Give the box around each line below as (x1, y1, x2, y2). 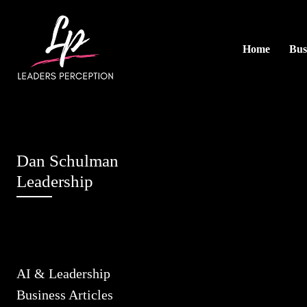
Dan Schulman (16, 151, 119, 170)
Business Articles (16, 287, 113, 302)
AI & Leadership (16, 266, 110, 281)
